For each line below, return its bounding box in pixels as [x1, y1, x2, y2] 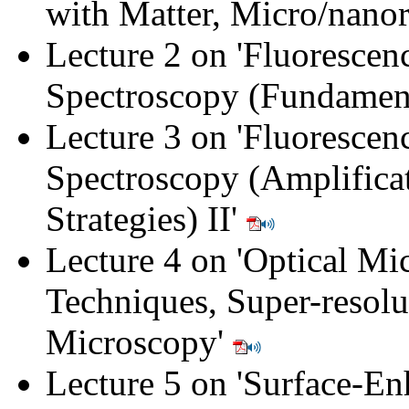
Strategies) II [46, 198, 231, 238]
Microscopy [46, 321, 217, 362]
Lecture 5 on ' [46, 362, 243, 403]
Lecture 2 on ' [46, 34, 243, 74]
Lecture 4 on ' [46, 239, 243, 279]
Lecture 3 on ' [46, 116, 243, 156]
